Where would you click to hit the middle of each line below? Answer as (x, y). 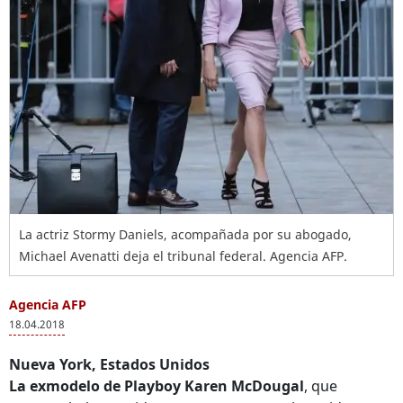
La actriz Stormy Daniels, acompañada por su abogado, (185, 234)
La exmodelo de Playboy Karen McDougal (157, 386)
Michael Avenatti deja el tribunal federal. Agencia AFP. (183, 256)
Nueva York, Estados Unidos (109, 364)
